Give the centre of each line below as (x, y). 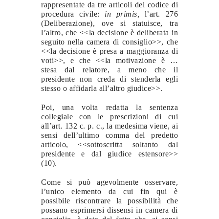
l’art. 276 (159, 14)
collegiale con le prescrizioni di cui (109, 116)
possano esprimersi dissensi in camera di (109, 210)
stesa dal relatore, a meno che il (109, 69)
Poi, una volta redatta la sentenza (109, 107)
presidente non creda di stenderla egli (109, 79)
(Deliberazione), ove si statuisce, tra (109, 23)
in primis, (122, 14)
